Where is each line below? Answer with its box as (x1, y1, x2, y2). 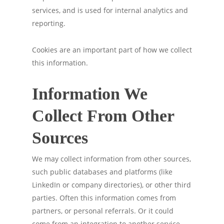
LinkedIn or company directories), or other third (32, 180, 191, 189)
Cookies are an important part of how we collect (32, 45, 192, 54)
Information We (32, 84, 147, 103)
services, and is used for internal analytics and (32, 5, 188, 15)
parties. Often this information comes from (32, 193, 176, 202)
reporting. (32, 18, 65, 28)
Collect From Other (32, 106, 174, 125)
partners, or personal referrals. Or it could (32, 206, 173, 215)
